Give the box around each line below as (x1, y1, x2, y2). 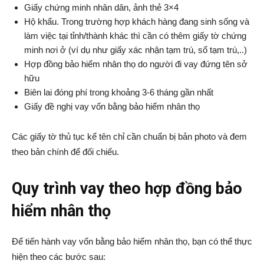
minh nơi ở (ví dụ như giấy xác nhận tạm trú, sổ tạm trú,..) (24, 45, 247, 55)
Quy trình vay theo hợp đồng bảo (12, 179, 242, 199)
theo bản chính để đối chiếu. (12, 147, 119, 157)
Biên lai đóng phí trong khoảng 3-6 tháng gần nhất (24, 87, 213, 98)
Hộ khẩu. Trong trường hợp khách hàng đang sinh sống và (24, 16, 249, 27)
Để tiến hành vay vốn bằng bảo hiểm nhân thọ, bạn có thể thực (12, 236, 252, 247)
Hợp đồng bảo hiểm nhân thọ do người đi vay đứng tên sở (24, 59, 247, 70)
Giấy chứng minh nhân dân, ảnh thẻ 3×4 (24, 2, 179, 13)
